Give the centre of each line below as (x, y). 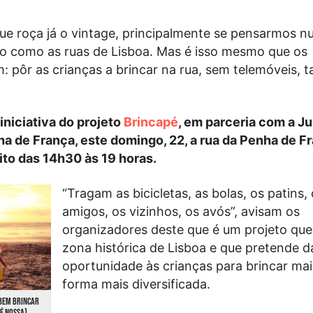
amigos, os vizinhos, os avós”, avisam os (181, 211)
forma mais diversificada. (136, 284)
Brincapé (151, 122)
